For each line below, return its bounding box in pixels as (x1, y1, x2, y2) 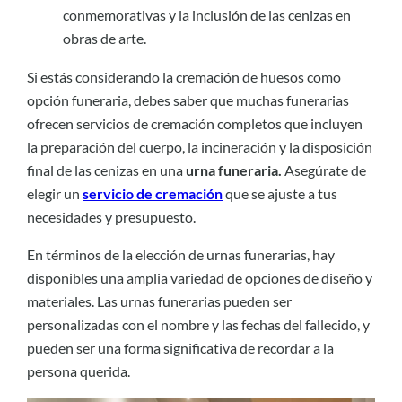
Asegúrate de (282, 161, 366, 179)
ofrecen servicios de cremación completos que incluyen (27, 114, 363, 132)
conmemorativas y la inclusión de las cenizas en (63, 6, 351, 24)
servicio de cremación (83, 184, 223, 202)
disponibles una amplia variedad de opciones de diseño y (27, 268, 372, 286)
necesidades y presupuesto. (27, 207, 196, 225)
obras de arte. (63, 30, 146, 48)
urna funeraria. (186, 161, 282, 179)
